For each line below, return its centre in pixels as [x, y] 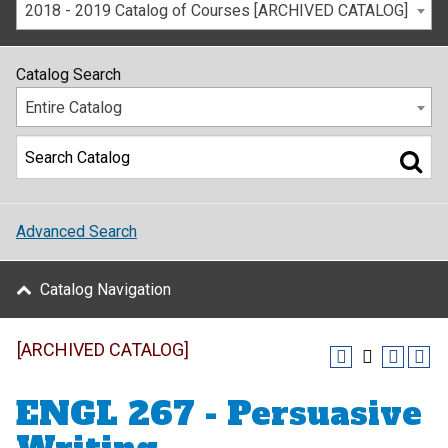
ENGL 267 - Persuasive [219, 414]
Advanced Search [76, 231]
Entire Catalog [73, 107]
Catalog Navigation [105, 289]
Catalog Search [68, 74]
